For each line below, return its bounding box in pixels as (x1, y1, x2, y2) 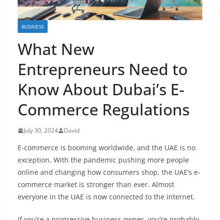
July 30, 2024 (24, 126, 58, 135)
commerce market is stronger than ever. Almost (18, 180, 174, 190)
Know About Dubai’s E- (18, 79, 184, 100)
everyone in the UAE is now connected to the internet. (18, 192, 197, 202)
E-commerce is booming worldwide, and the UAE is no (18, 143, 195, 153)
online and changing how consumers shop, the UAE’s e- (18, 167, 200, 177)
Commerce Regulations (18, 99, 193, 120)
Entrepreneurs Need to (18, 58, 188, 80)
